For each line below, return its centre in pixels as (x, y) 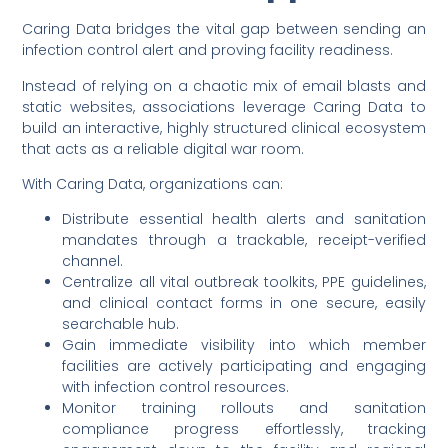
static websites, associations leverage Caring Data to (224, 106)
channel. (93, 261)
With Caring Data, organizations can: (153, 183)
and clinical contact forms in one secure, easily (244, 303)
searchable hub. (121, 324)
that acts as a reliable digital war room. (163, 148)
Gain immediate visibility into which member (244, 345)
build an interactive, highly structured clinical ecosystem (224, 127)
